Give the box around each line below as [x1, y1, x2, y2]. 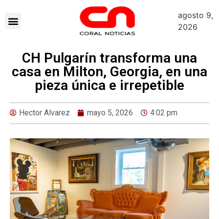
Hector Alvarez [19, 108, 70, 117]
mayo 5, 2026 [87, 108, 133, 117]
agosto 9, [177, 10, 213, 20]
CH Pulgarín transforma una [22, 50, 197, 66]
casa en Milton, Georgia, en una [12, 64, 207, 80]
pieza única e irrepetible [35, 77, 184, 93]
